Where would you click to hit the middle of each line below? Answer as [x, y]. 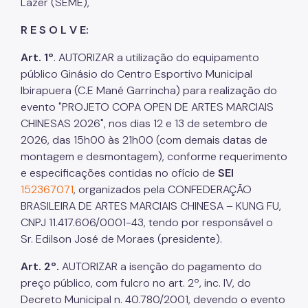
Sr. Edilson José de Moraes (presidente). [121, 239]
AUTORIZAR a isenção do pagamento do [161, 266]
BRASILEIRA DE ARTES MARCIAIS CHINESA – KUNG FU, [151, 206]
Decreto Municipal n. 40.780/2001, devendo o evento [153, 299]
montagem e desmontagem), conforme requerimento [154, 156]
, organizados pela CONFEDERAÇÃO [163, 189]
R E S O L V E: [55, 30]
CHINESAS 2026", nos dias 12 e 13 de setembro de [144, 123]
